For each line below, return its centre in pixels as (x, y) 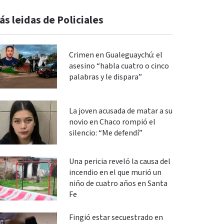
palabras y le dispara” (105, 77)
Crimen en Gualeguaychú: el (115, 55)
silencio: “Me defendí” (105, 133)
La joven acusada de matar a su (120, 111)
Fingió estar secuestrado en (116, 218)
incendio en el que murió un (115, 173)
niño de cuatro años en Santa (118, 184)
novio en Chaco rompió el (112, 122)
